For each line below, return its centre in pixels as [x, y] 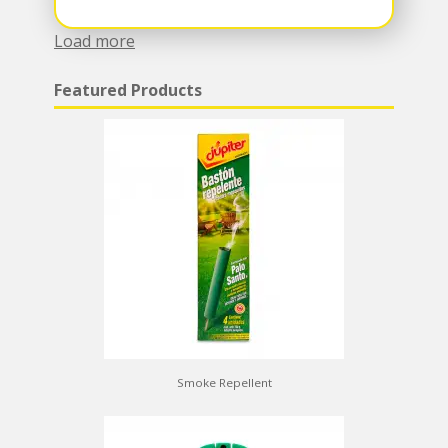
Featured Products [128, 89]
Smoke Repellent [224, 382]
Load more [94, 40]
